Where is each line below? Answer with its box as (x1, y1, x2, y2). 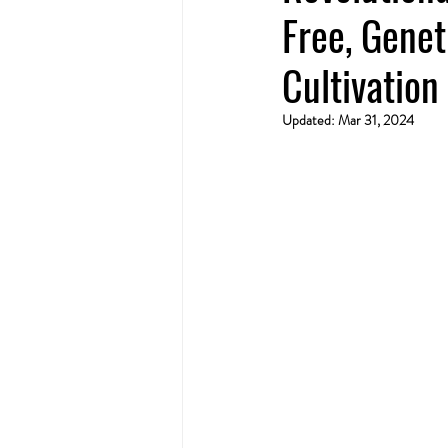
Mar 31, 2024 (338, 110, 414, 130)
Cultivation (282, 55, 439, 115)
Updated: (282, 110, 338, 130)
